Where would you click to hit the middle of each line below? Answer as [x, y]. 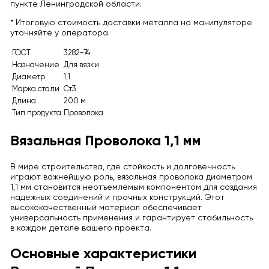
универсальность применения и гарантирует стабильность [131, 218]
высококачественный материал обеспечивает [106, 207]
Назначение [35, 65]
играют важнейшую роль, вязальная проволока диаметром [131, 177]
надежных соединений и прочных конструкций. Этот [117, 197]
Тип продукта [36, 113]
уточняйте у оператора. [60, 33]
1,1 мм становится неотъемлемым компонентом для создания [133, 187]
